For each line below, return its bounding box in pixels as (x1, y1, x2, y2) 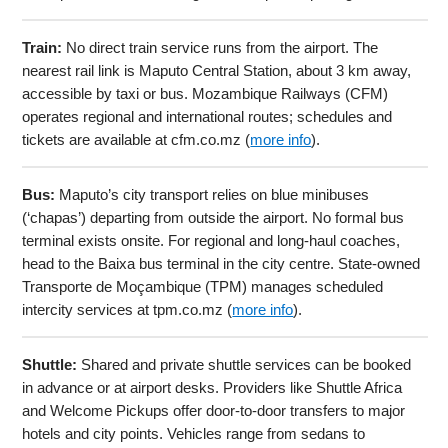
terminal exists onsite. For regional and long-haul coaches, (22, 231, 401, 249)
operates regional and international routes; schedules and (22, 107, 393, 125)
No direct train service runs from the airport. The (62, 38, 379, 56)
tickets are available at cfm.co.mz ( (22, 130, 251, 148)
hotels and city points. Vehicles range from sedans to (22, 424, 366, 442)
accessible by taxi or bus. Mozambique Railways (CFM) (22, 84, 389, 102)
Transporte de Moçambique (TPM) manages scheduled (22, 277, 384, 295)
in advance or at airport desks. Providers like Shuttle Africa (22, 378, 403, 396)
